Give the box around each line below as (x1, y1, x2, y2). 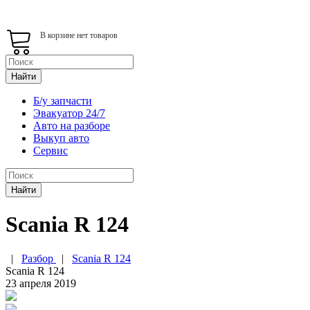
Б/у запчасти (33, 95, 92, 107)
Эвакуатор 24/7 (33, 107, 105, 119)
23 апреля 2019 (6, 277, 76, 289)
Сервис (33, 145, 68, 156)
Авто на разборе (33, 120, 110, 131)
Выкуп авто (33, 132, 89, 144)
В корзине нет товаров (40, 30, 118, 40)
